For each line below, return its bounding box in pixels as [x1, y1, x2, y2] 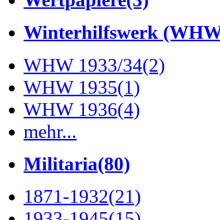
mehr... [24, 120, 77, 142]
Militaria [24, 153, 98, 174]
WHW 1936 [24, 98, 117, 120]
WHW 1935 [24, 76, 117, 98]
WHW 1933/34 [24, 54, 142, 76]
